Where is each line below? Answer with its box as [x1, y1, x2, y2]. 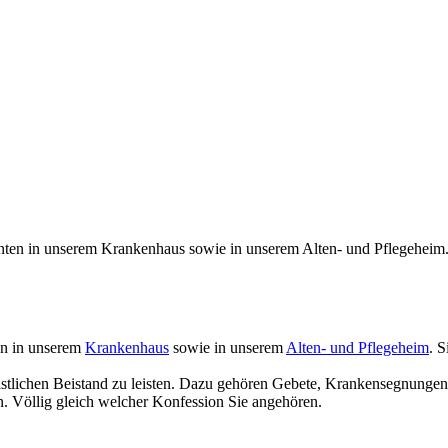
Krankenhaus [85, 339, 169, 357]
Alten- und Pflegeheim [286, 339, 429, 357]
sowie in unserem [169, 339, 286, 357]
